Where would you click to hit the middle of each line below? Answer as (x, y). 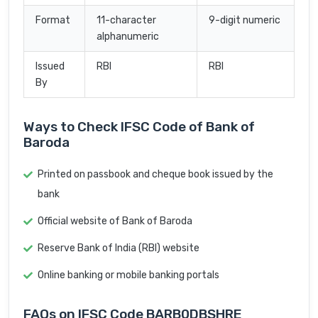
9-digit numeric (245, 21)
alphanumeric (128, 37)
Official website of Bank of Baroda (115, 221)
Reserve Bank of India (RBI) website (119, 248)
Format (53, 21)
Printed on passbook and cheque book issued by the (155, 175)
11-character (126, 21)
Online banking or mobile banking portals (128, 275)
